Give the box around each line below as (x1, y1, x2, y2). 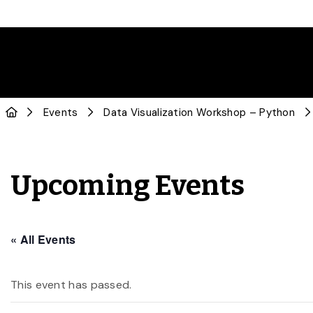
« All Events (10, 231, 76, 247)
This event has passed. (10, 277, 132, 292)
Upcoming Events (10, 169, 245, 203)
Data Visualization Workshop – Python (103, 105, 296, 119)
